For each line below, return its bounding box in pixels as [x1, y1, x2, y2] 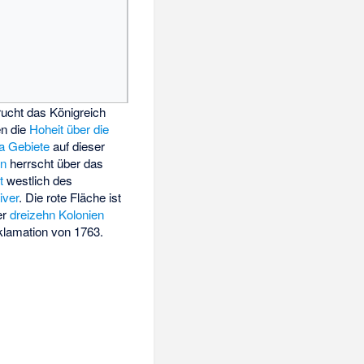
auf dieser [50, 137, 106, 155]
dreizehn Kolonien [10, 206, 105, 223]
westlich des [3, 171, 73, 189]
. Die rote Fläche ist [19, 188, 122, 206]
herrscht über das [6, 154, 104, 172]
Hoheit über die [29, 120, 110, 138]
